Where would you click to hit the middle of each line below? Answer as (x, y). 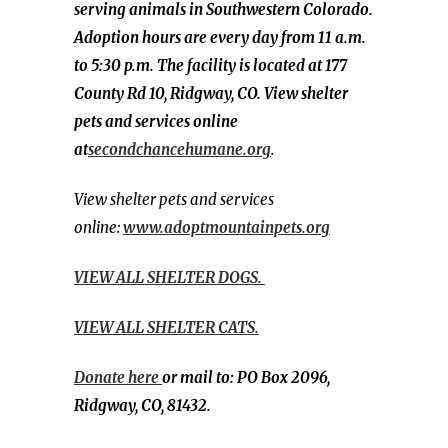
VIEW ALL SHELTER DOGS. (169, 277)
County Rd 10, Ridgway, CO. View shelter (211, 93)
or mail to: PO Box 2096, (246, 377)
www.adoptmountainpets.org (226, 227)
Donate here (118, 377)
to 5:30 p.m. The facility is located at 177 (210, 65)
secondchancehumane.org (179, 149)
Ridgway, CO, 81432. (142, 405)
